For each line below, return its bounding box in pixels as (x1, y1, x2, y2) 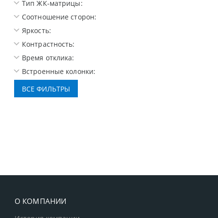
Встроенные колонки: (22, 67, 96, 76)
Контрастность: (22, 39, 75, 49)
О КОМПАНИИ (15, 196, 67, 206)
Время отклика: (22, 53, 74, 63)
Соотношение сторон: (22, 12, 97, 22)
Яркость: (22, 26, 51, 36)
